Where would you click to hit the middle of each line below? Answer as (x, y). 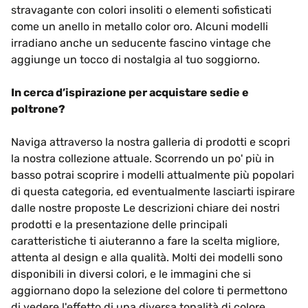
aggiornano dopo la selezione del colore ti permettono (149, 290)
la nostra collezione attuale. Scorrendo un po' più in (143, 158)
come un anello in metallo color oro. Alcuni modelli (140, 26)
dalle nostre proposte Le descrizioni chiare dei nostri (145, 208)
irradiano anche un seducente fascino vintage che (141, 43)
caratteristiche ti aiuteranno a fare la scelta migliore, (145, 241)
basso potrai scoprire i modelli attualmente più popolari (153, 175)
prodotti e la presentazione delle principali (119, 224)
